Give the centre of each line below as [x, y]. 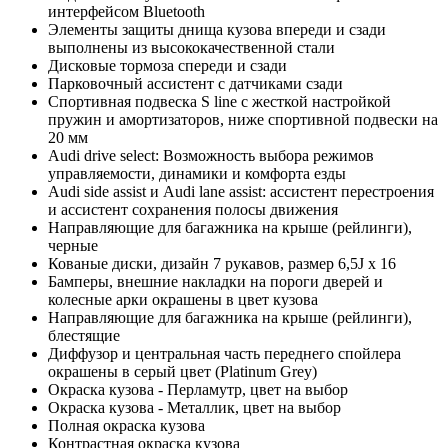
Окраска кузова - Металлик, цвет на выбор [194, 407]
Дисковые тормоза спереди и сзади [167, 65]
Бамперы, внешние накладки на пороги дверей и [215, 281]
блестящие [84, 335]
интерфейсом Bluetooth [126, 11]
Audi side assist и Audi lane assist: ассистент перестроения [241, 191]
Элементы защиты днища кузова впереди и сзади [217, 29]
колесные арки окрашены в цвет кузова [183, 299]
